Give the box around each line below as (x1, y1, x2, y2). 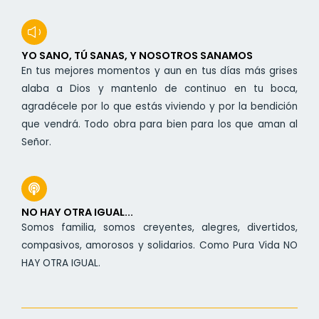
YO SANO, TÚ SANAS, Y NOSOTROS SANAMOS (21, 48, 253, 63)
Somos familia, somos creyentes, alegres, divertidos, (21, 221, 298, 235)
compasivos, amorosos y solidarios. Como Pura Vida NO (21, 239, 298, 253)
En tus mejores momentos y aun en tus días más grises (21, 64, 298, 78)
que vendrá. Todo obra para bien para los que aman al (21, 117, 298, 132)
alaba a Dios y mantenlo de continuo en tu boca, (21, 82, 298, 96)
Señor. (21, 135, 51, 150)
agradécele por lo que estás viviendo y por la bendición (21, 100, 298, 114)
